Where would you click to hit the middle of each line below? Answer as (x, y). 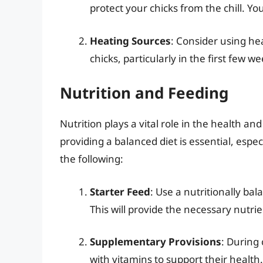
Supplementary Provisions (156, 242)
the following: (92, 159)
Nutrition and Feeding (144, 93)
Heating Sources (130, 41)
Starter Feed (120, 191)
